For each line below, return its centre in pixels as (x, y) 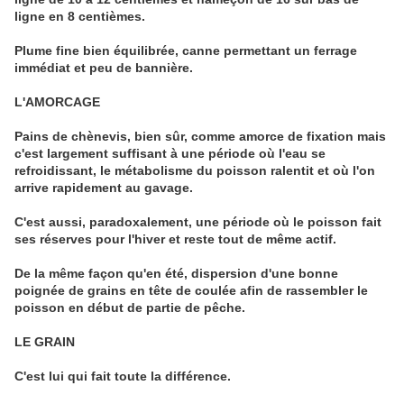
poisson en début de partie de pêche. (130, 308)
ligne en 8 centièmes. (80, 17)
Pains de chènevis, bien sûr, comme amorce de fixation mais (200, 137)
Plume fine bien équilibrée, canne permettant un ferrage (186, 51)
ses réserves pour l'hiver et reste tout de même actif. (175, 239)
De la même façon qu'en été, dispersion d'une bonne (176, 274)
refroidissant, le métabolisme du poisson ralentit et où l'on (195, 171)
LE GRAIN (45, 342)
